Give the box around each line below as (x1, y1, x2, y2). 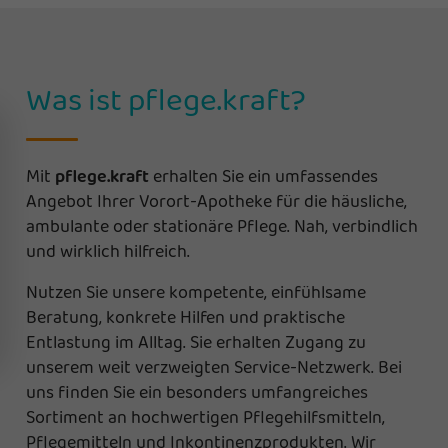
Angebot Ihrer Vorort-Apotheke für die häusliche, (25, 187, 407, 214)
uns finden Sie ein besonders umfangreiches (25, 378, 368, 405)
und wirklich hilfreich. (25, 237, 190, 264)
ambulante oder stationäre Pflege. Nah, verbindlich (25, 212, 418, 239)
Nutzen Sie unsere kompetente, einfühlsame (25, 278, 366, 305)
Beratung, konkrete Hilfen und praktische (25, 303, 345, 330)
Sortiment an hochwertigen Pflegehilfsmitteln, (25, 403, 385, 430)
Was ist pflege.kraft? (25, 75, 306, 122)
